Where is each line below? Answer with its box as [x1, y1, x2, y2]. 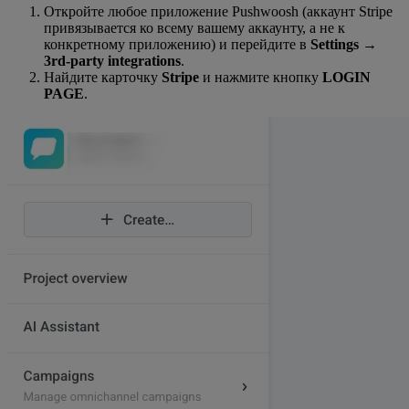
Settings [310, 37, 359, 53]
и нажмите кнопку [199, 69, 322, 86]
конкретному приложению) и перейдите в [44, 37, 310, 53]
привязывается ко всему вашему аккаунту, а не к [44, 20, 345, 37]
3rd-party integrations [44, 53, 181, 69]
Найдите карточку [44, 69, 162, 86]
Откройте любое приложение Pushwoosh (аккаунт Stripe [44, 4, 393, 20]
